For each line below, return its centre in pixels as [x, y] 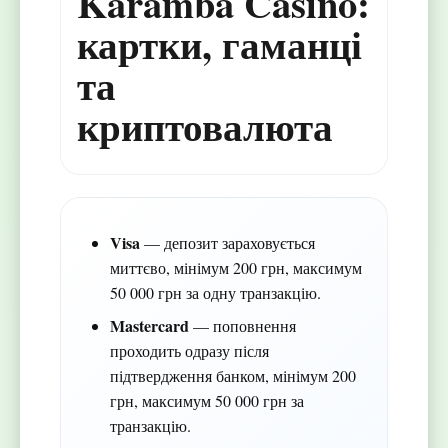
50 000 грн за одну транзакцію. [215, 293]
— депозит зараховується [227, 243]
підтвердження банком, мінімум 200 [232, 376]
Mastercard [149, 326]
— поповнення [242, 326]
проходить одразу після [189, 351]
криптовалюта [205, 126]
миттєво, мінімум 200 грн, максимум [235, 268]
